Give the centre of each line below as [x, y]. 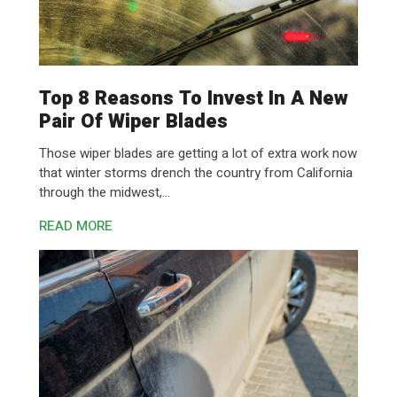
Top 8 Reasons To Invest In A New [194, 98]
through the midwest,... [105, 192]
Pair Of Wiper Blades [133, 121]
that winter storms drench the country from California [196, 173]
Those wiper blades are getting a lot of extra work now [198, 153]
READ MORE [76, 226]
